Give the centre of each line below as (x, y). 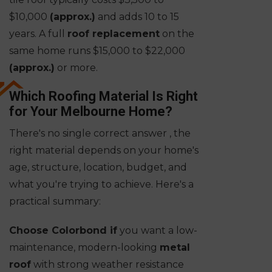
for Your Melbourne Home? (91, 112)
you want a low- (157, 231)
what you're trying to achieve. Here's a (101, 185)
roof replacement (114, 34)
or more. (76, 68)
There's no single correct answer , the (100, 134)
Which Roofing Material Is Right (104, 97)
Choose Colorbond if (63, 231)
